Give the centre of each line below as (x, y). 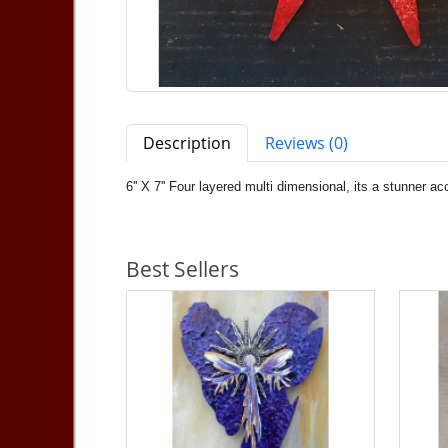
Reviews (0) (306, 143)
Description (187, 143)
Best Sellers (182, 269)
